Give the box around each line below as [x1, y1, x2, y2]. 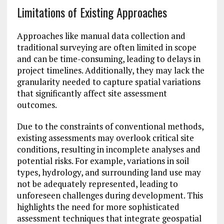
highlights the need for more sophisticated [16, 201, 179, 213]
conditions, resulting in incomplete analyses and [16, 143, 200, 155]
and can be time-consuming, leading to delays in [16, 53, 200, 65]
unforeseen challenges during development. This [16, 189, 203, 201]
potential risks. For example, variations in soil [16, 155, 189, 167]
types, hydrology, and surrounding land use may [16, 166, 201, 178]
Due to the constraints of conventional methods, [16, 120, 203, 132]
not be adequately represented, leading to [16, 178, 178, 190]
